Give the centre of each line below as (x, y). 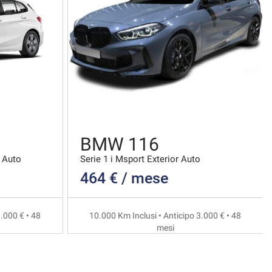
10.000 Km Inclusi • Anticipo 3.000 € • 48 (165, 216)
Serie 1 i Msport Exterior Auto (140, 159)
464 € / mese (124, 178)
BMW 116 (120, 144)
